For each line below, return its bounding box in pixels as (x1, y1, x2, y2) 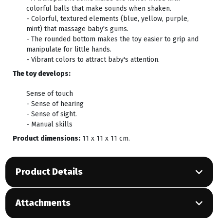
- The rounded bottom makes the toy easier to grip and (26, 35, 199, 44)
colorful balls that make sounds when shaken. (26, 4, 171, 13)
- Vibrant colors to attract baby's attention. (26, 55, 160, 64)
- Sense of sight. (26, 110, 77, 119)
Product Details (15, 166, 83, 177)
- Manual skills (26, 120, 73, 129)
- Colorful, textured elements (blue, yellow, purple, (26, 15, 189, 23)
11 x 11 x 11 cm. (80, 134, 130, 143)
